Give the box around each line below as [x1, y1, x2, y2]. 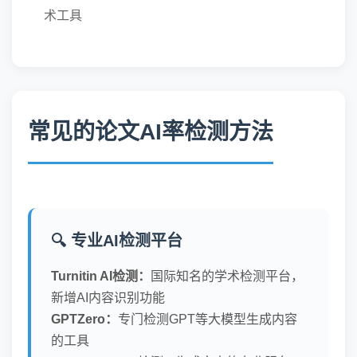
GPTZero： [51, 312, 118, 326]
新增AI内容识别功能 [51, 291, 165, 304]
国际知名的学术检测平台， [151, 269, 304, 283]
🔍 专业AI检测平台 [51, 232, 182, 249]
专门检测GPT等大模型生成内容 [118, 312, 297, 326]
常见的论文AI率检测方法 [28, 120, 273, 144]
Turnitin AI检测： [51, 269, 151, 283]
